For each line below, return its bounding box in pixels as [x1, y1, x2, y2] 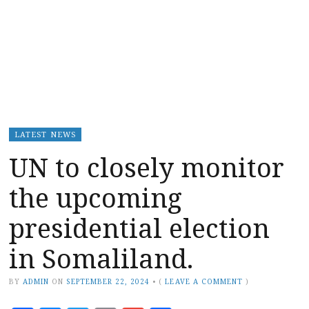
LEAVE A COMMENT [165, 276, 243, 286]
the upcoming [9, 179, 182, 215]
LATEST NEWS [14, 128, 76, 139]
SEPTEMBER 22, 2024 [66, 276, 150, 286]
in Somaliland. [9, 239, 193, 276]
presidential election [9, 209, 270, 246]
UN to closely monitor [9, 148, 284, 185]
